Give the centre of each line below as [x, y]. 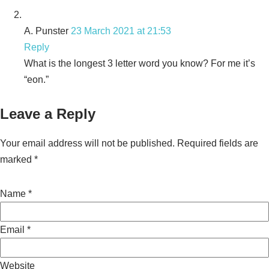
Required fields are [218, 143]
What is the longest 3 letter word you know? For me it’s [140, 63]
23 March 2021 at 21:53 [121, 31]
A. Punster [46, 31]
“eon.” [36, 79]
